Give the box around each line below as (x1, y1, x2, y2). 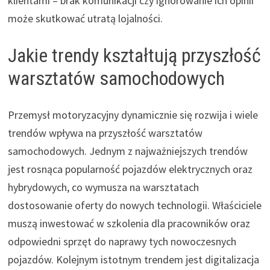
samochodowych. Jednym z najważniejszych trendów (7, 143, 248, 158)
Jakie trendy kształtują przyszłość (7, 43, 261, 67)
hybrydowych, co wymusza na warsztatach (7, 180, 199, 194)
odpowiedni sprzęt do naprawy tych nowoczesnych (7, 234, 236, 248)
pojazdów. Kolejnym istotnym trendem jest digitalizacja (7, 252, 259, 266)
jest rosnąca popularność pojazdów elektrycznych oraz (7, 162, 253, 176)
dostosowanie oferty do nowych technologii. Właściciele (7, 198, 262, 212)
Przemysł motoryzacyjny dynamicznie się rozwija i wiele (7, 107, 258, 122)
